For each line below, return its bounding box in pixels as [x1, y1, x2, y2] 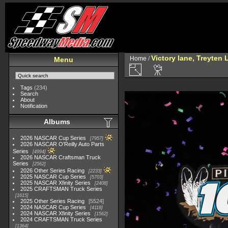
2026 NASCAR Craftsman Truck [20, 154, 101, 160]
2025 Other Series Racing [20, 198, 85, 204]
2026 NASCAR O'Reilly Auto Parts [20, 141, 105, 147]
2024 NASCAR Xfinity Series [20, 210, 91, 216]
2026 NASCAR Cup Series [20, 135, 87, 141]
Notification [20, 103, 48, 109]
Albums [44, 118, 70, 126]
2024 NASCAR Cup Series [20, 204, 87, 210]
